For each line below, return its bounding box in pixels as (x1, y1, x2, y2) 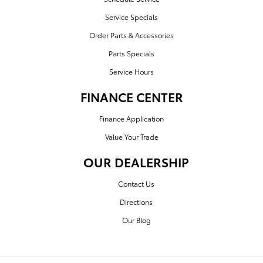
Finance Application (99, 113, 164, 124)
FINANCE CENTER (80, 88, 183, 106)
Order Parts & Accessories (89, 30, 174, 41)
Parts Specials (109, 48, 154, 59)
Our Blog (122, 215, 151, 225)
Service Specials (105, 12, 158, 22)
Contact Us (118, 178, 154, 189)
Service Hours (109, 66, 154, 77)
